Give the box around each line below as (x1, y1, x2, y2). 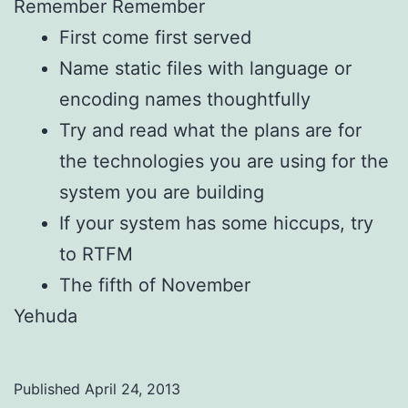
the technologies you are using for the (59, 149, 389, 172)
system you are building (59, 180, 264, 203)
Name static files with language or (59, 56, 352, 79)
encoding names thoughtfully (59, 87, 311, 110)
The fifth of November (59, 273, 250, 296)
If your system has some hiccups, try (59, 211, 373, 234)
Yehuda (14, 304, 77, 327)
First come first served (59, 25, 251, 48)
